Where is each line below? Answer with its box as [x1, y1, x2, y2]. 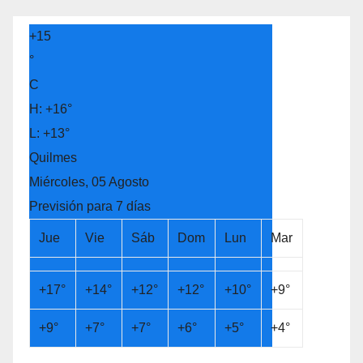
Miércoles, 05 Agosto [29, 174, 149, 189]
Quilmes [29, 150, 77, 164]
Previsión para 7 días [29, 199, 151, 213]
